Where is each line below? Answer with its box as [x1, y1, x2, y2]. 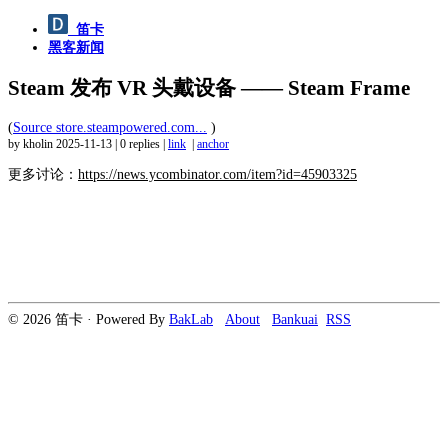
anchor [197, 137, 229, 151]
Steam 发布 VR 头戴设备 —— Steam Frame [8, 76, 410, 101]
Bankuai [272, 311, 318, 327]
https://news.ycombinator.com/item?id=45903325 [78, 166, 357, 182]
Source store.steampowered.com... [13, 119, 207, 135]
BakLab [169, 311, 213, 327]
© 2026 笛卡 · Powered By [8, 311, 169, 327]
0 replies [120, 137, 160, 151]
